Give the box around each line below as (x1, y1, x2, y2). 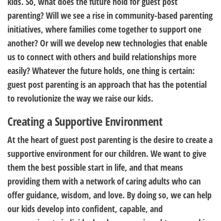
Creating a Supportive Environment (7, 113, 163, 129)
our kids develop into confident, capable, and (7, 203, 163, 215)
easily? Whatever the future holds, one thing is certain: (7, 65, 195, 76)
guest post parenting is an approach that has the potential (7, 78, 207, 90)
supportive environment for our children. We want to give (7, 147, 206, 159)
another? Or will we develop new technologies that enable (7, 37, 207, 49)
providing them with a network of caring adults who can (7, 175, 201, 187)
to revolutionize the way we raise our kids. (7, 92, 153, 104)
